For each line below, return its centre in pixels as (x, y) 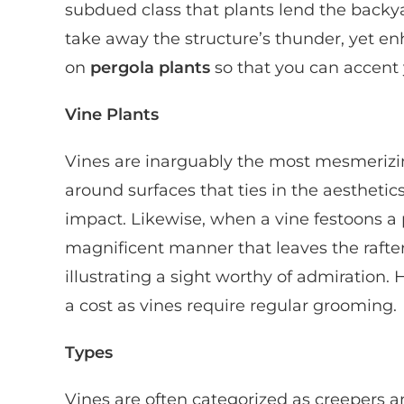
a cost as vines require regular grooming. (231, 305)
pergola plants (150, 67)
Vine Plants (112, 114)
